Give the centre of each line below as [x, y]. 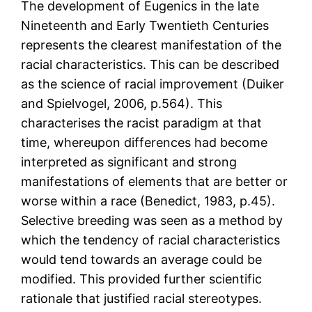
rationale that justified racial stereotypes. [142, 299]
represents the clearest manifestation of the [151, 45]
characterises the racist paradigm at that [142, 123]
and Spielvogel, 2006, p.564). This [122, 104]
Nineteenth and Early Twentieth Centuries [145, 26]
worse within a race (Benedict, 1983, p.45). [148, 201]
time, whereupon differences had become [145, 143]
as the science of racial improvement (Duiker [153, 84]
